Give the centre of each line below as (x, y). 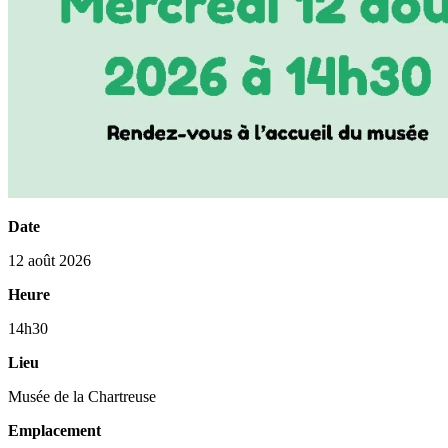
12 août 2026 (49, 260)
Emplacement (54, 430)
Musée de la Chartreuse (82, 396)
